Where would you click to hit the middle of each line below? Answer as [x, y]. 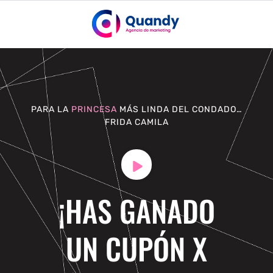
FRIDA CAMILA [136, 122]
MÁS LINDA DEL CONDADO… [181, 109]
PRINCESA [95, 109]
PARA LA [51, 109]
